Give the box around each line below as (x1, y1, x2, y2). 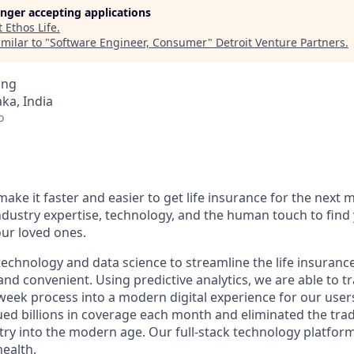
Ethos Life (6, 20, 57, 35)
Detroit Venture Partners (216, 35, 345, 50)
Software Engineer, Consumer (50, 35, 208, 50)
